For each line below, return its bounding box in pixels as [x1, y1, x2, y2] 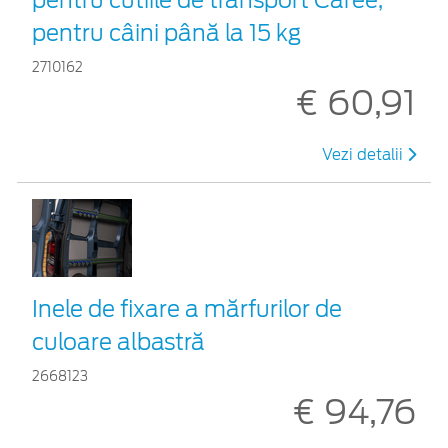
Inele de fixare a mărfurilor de [32, 295, 342, 322]
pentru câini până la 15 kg [32, 19, 301, 46]
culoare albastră [32, 328, 205, 355]
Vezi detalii [322, 145, 407, 164]
